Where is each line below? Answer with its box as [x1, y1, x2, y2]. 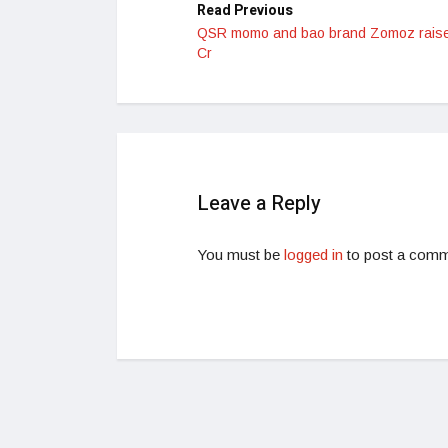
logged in [284, 245, 343, 263]
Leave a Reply [197, 188, 321, 218]
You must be [197, 245, 284, 263]
